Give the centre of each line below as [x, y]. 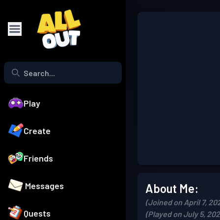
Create [37, 131]
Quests [37, 213]
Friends [38, 158]
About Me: [172, 188]
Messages [45, 186]
